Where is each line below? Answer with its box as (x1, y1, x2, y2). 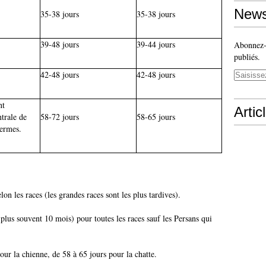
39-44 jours (137, 39, 175, 50)
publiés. (234, 51, 260, 62)
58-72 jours (40, 111, 79, 122)
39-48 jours (40, 39, 79, 50)
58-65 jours (137, 111, 175, 122)
